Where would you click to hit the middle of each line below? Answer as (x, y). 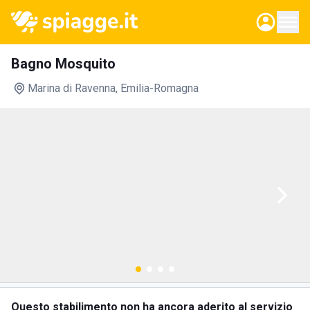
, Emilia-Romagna (157, 88)
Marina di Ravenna (72, 88)
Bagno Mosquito (63, 64)
